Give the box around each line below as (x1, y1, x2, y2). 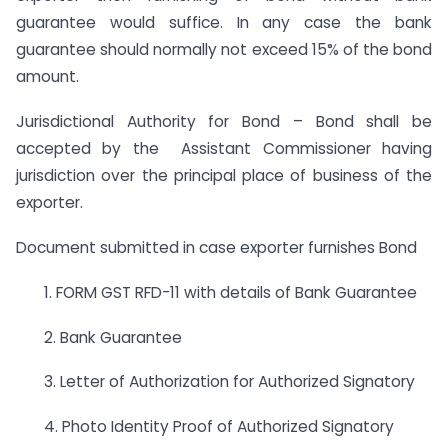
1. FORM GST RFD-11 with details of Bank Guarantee (16, 281, 417, 303)
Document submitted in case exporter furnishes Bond (16, 236, 417, 258)
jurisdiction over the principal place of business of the (16, 165, 432, 187)
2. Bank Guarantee (16, 326, 182, 348)
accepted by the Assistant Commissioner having (16, 138, 432, 160)
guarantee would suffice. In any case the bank (16, 12, 432, 34)
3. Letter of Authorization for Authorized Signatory (16, 371, 415, 393)
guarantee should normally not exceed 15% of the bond (16, 39, 432, 61)
